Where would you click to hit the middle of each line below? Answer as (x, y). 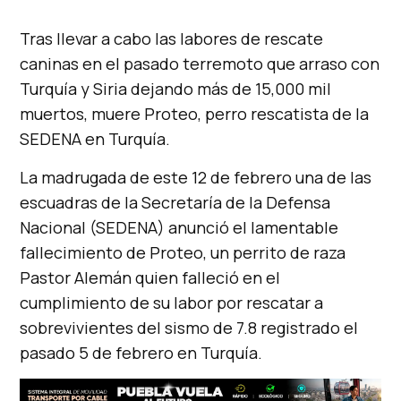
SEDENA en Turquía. (95, 139)
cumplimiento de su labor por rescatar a (172, 303)
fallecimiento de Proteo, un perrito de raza (183, 253)
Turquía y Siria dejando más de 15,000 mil (176, 89)
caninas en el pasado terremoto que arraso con (200, 64)
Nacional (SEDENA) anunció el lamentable (179, 228)
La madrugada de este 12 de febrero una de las (196, 178)
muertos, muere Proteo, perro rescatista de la (195, 114)
